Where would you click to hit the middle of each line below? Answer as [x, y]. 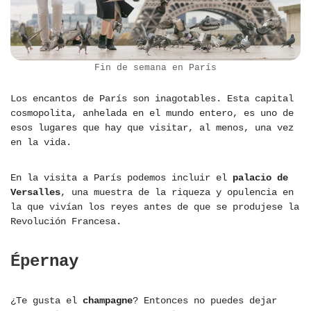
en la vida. [41, 143]
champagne [108, 301]
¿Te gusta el [47, 301]
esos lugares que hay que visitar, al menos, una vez [152, 128]
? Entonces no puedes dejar [205, 301]
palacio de [260, 178]
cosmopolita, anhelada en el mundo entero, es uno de [152, 114]
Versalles [35, 193]
